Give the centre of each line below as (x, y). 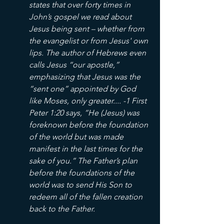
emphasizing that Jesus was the (86, 77)
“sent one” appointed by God (83, 89)
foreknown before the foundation (89, 125)
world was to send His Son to (81, 185)
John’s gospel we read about (81, 17)
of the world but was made (77, 137)
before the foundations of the (83, 173)
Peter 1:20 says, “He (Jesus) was (85, 113)
